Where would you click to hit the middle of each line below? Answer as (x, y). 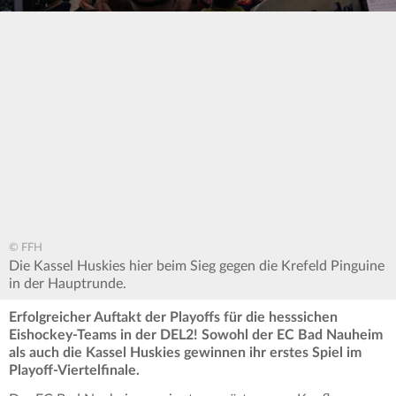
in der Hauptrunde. (68, 284)
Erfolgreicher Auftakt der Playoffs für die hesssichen (173, 318)
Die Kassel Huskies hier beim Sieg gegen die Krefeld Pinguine (197, 267)
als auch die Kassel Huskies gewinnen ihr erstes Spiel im (185, 353)
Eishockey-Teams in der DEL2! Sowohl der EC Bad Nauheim (196, 335)
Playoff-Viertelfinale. (76, 371)
